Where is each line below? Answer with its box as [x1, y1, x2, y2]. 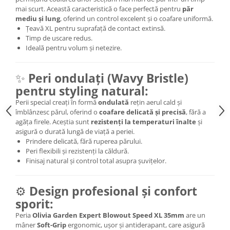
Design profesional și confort [29, 182, 197, 199]
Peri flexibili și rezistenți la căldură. [26, 146, 129, 156]
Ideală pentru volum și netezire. [26, 43, 122, 52]
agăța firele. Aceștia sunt [15, 117, 91, 126]
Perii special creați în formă [15, 97, 98, 107]
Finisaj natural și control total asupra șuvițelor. [26, 156, 166, 165]
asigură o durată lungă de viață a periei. [15, 126, 135, 136]
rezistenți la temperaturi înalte [91, 117, 196, 126]
